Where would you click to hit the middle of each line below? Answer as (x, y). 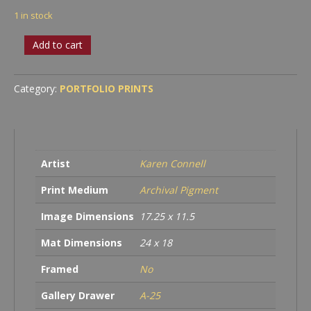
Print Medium (75, 190)
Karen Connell (173, 163)
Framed (60, 269)
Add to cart (58, 44)
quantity (35, 83)
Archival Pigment (179, 190)
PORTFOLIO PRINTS (107, 88)
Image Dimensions (87, 216)
